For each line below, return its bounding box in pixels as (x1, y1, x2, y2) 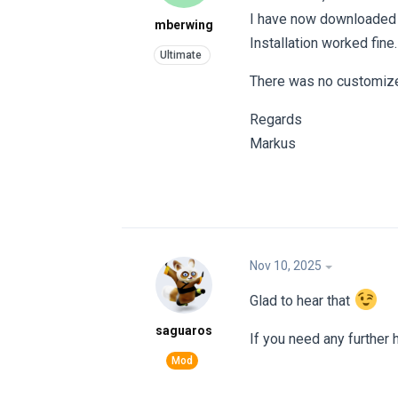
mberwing (155, 18, 213, 33)
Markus (250, 135, 296, 153)
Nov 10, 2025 (250, 259, 322, 274)
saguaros (155, 323, 212, 338)
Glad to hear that (250, 292, 354, 310)
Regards (250, 111, 302, 129)
